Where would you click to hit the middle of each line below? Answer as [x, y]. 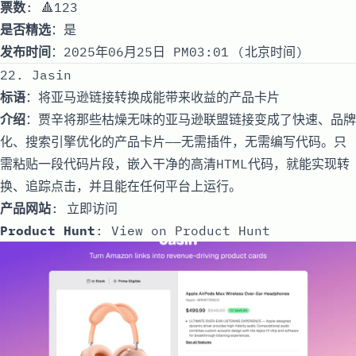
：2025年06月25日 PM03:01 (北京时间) [177, 51]
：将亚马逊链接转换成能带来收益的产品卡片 [153, 97]
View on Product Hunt [191, 230]
